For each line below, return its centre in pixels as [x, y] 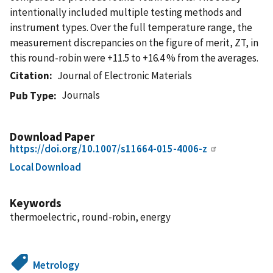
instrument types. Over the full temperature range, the [131, 27]
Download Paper [52, 136]
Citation [30, 75]
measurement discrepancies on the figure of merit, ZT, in [134, 42]
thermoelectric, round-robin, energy [90, 217]
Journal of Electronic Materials [125, 75]
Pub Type [32, 95]
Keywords [36, 203]
